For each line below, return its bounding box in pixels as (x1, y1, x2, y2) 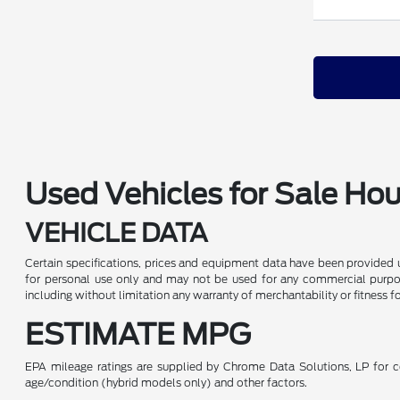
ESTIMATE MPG (25, 317, 252, 352)
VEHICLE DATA (25, 218, 209, 248)
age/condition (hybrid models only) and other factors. (25, 376, 308, 389)
